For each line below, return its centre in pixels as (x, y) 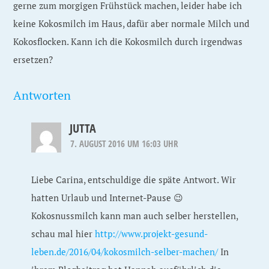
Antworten (42, 95)
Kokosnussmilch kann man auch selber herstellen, (135, 216)
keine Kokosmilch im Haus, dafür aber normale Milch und (131, 23)
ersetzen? (33, 59)
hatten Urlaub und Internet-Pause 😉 (107, 198)
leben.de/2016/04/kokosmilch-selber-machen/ (125, 252)
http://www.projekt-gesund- (152, 234)
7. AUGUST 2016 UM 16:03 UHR (125, 144)
